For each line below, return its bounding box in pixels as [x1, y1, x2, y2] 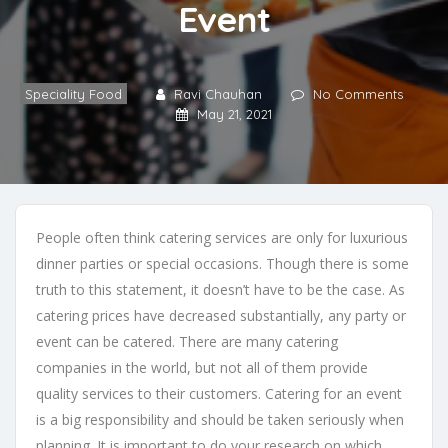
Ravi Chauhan [174, 86, 262, 103]
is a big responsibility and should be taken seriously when [36, 410, 404, 430]
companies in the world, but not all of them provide [36, 358, 368, 378]
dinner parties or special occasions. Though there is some [36, 254, 409, 274]
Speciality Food [25, 86, 122, 103]
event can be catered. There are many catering [36, 332, 338, 352]
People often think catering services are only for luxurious [36, 228, 408, 248]
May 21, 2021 [197, 106, 272, 123]
